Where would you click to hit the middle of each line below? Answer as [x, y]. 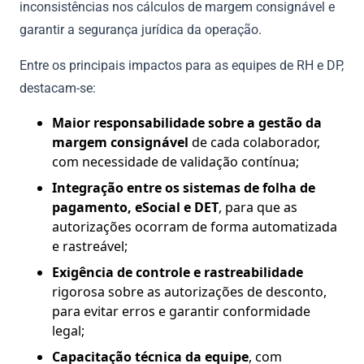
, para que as [258, 207]
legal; [68, 330]
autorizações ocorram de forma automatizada [195, 226]
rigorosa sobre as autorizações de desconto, [189, 291]
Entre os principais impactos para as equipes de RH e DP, [182, 65]
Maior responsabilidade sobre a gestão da [187, 122]
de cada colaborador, [254, 142]
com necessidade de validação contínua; [175, 161]
